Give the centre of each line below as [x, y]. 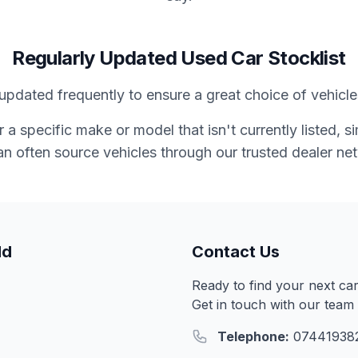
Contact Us [236, 252]
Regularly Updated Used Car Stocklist [179, 58]
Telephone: [253, 336]
